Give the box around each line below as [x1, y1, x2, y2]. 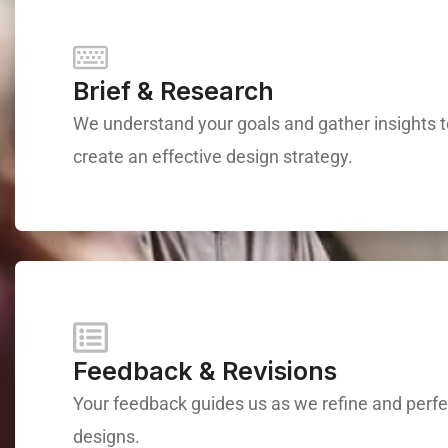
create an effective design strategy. [73, 146, 354, 168]
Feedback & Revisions [73, 355, 338, 386]
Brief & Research [73, 76, 275, 107]
